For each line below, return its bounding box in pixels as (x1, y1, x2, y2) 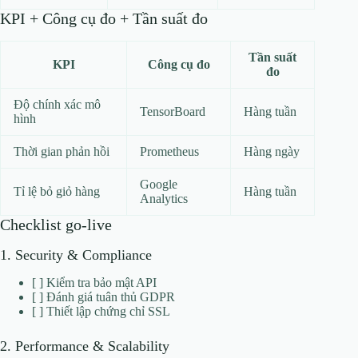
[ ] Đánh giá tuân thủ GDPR (32, 290, 175, 304)
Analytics (140, 191, 188, 205)
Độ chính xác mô (14, 97, 101, 111)
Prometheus (140, 144, 199, 158)
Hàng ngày (244, 144, 300, 158)
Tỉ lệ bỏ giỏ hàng (14, 184, 100, 198)
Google (140, 177, 177, 191)
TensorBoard (140, 104, 205, 118)
